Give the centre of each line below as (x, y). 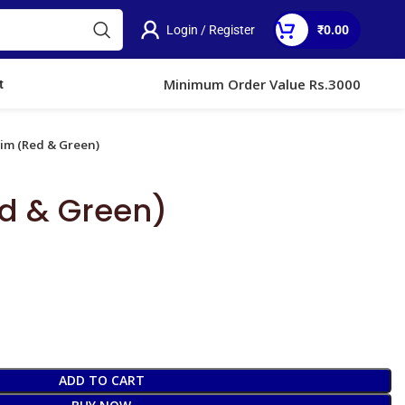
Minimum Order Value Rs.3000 (263, 84)
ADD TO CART (101, 380)
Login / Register (211, 29)
